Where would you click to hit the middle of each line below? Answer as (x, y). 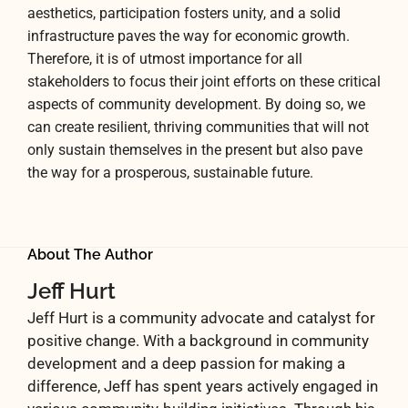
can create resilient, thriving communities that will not (198, 128)
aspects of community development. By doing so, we (196, 105)
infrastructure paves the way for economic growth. (189, 37)
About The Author (90, 254)
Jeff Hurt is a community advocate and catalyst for (201, 317)
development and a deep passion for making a (186, 363)
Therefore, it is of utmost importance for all (165, 60)
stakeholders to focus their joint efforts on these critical (204, 82)
